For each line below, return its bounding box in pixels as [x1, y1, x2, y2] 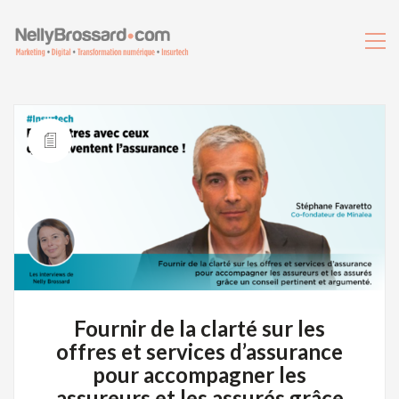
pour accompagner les [93, 362, 306, 388]
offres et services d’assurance [56, 338, 343, 365]
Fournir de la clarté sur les [74, 315, 325, 342]
